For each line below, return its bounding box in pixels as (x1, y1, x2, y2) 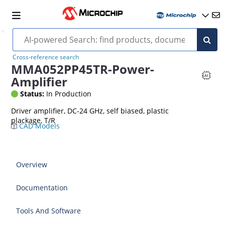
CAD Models (17, 121, 60, 131)
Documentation (16, 183, 68, 192)
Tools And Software (16, 206, 81, 215)
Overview (16, 160, 48, 169)
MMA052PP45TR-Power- (11, 61, 155, 77)
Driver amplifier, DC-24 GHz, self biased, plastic (11, 106, 169, 116)
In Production (44, 89, 92, 98)
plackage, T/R (11, 116, 56, 125)
